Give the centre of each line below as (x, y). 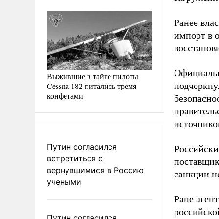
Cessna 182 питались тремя (92, 86)
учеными (64, 182)
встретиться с (75, 158)
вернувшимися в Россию (95, 170)
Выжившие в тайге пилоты (93, 76)
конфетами (65, 95)
